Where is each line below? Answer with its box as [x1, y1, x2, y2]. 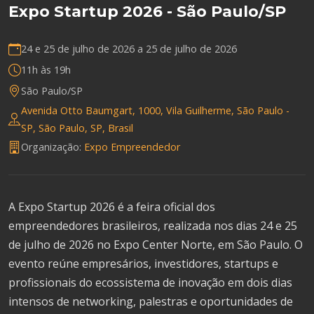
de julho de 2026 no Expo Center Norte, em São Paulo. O [8, 236, 303, 252]
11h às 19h [21, 63, 71, 77]
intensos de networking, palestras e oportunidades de [8, 293, 293, 309]
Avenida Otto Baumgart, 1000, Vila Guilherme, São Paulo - [21, 103, 289, 117]
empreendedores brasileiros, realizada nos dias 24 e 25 [8, 217, 297, 233]
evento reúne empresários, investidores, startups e [8, 255, 278, 271]
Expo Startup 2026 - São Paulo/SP [8, 1, 286, 21]
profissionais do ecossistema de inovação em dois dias [8, 274, 292, 290]
